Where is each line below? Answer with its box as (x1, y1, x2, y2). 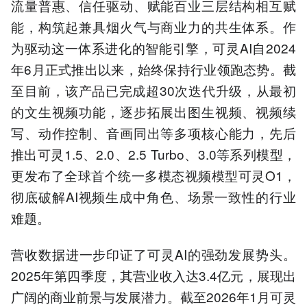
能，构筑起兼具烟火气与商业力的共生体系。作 (11, 17, 296, 36)
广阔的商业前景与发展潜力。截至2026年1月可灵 (11, 286, 296, 306)
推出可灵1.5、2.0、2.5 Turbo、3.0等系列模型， (11, 145, 296, 164)
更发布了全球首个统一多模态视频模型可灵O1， (11, 166, 296, 185)
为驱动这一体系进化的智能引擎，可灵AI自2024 (11, 38, 296, 58)
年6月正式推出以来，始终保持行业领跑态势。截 (11, 60, 296, 79)
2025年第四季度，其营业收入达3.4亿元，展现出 (11, 265, 296, 284)
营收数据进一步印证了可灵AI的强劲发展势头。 (11, 244, 296, 263)
